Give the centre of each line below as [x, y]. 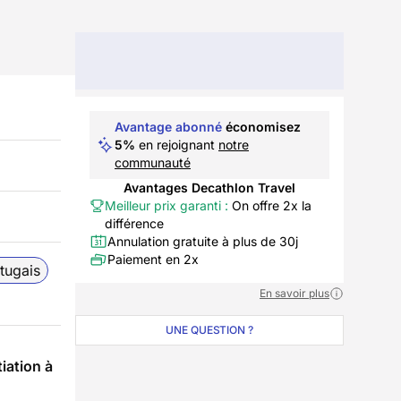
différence [134, 223]
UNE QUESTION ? [209, 330]
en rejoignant [177, 145]
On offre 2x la [269, 205]
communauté [153, 162]
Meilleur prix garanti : [166, 205]
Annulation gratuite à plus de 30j [203, 241]
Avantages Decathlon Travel [209, 188]
